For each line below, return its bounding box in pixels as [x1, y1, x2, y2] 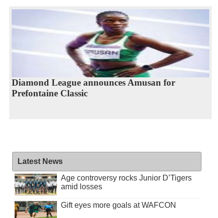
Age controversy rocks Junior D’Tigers [60, 174, 192, 182]
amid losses [60, 182, 102, 191]
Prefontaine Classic [11, 88, 88, 98]
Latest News [17, 157, 63, 166]
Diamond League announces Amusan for [11, 77, 175, 88]
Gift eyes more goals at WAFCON [60, 201, 176, 210]
